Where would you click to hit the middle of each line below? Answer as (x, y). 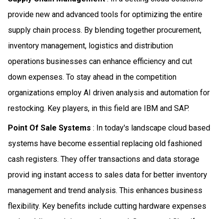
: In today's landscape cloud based (151, 128)
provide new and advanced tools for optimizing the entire (105, 14)
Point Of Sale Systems (49, 128)
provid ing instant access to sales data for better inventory (108, 175)
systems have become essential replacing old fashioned (105, 143)
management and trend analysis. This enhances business (105, 190)
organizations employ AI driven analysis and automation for (109, 92)
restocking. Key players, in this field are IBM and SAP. (99, 108)
